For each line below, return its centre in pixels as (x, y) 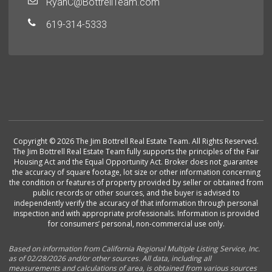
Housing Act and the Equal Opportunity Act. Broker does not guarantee (136, 162)
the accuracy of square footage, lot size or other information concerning (136, 172)
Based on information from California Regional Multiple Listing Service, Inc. (134, 249)
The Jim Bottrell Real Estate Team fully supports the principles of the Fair (136, 152)
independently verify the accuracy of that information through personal (136, 203)
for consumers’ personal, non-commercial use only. (136, 224)
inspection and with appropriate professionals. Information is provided (136, 214)
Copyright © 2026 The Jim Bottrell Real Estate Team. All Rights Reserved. (136, 141)
